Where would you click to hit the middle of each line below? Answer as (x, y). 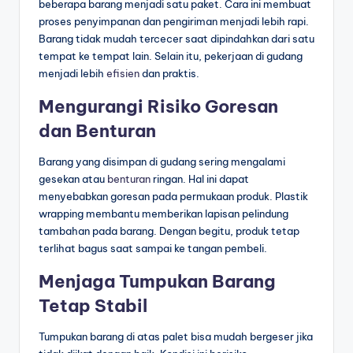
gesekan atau (73, 179)
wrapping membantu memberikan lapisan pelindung (163, 214)
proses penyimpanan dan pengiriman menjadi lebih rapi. (174, 22)
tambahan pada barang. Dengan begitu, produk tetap (169, 231)
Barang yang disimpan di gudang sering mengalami (162, 162)
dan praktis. (169, 74)
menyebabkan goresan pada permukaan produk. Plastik (173, 197)
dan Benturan (97, 131)
